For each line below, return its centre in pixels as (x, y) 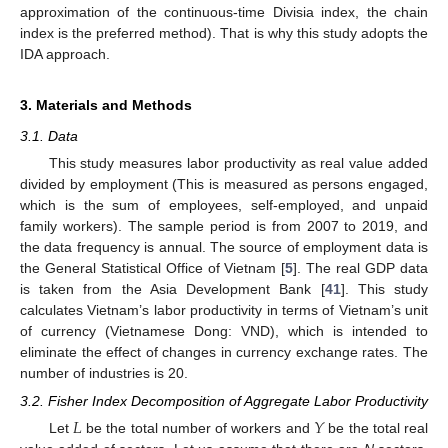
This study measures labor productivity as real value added (238, 163)
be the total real (376, 428)
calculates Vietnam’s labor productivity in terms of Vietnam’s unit (224, 310)
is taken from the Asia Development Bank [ (172, 289)
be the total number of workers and (197, 428)
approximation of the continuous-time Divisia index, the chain (224, 11)
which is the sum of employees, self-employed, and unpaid (224, 205)
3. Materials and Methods (106, 104)
